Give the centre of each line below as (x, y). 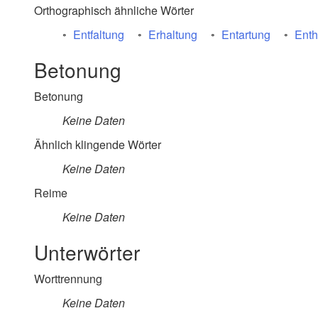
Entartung (246, 34)
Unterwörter (87, 252)
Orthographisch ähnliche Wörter (114, 10)
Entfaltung (99, 34)
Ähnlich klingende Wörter (98, 144)
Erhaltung (173, 34)
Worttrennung (68, 279)
